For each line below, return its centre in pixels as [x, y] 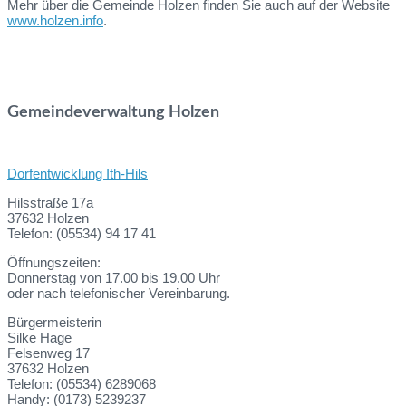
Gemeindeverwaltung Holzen [113, 111]
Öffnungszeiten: [54, 263]
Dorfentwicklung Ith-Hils [77, 174]
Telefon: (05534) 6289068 [82, 384]
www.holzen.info [55, 21]
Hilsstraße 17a [50, 203]
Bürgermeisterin [54, 323]
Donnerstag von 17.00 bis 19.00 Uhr [114, 278]
